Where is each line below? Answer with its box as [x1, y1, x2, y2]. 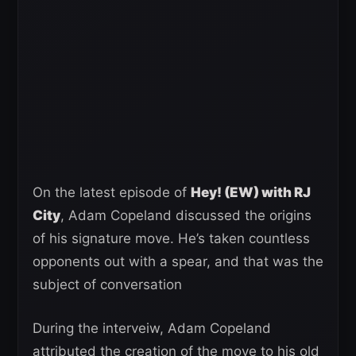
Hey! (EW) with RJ [191, 184, 311, 201]
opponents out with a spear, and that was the [33, 253, 323, 270]
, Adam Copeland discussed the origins [60, 207, 311, 224]
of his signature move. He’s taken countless [33, 230, 310, 247]
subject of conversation [33, 277, 182, 293]
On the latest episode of [33, 184, 191, 201]
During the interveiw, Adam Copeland [33, 320, 271, 337]
